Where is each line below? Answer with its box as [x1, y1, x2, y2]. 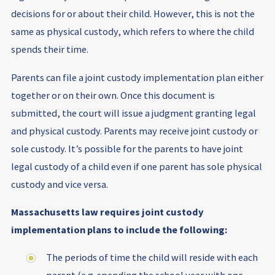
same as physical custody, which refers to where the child [10, 25, 254, 38]
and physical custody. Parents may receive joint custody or [10, 124, 258, 137]
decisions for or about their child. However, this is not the [10, 7, 255, 20]
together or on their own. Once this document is [10, 88, 215, 101]
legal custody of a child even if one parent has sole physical [10, 160, 262, 172]
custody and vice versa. [10, 177, 108, 190]
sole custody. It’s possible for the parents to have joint [10, 142, 243, 155]
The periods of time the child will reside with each [46, 251, 258, 264]
